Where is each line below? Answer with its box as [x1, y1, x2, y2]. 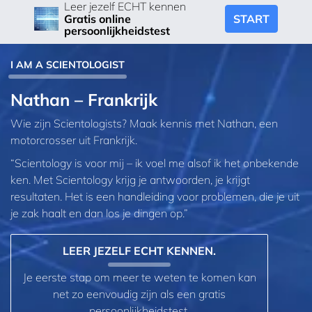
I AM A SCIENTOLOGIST [10, 58, 125, 71]
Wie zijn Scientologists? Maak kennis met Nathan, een [10, 116, 278, 130]
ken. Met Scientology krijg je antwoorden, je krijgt [10, 173, 250, 187]
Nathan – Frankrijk [10, 88, 157, 110]
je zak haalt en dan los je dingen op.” [10, 206, 188, 221]
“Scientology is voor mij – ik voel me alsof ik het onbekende [10, 156, 299, 171]
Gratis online [64, 12, 131, 26]
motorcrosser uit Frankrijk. [10, 132, 137, 147]
